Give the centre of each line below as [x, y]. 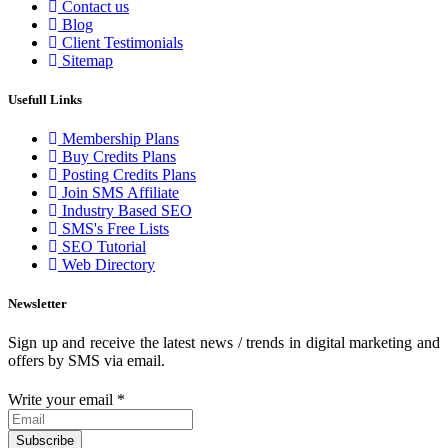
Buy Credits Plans [117, 157]
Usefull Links [45, 99]
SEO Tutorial [102, 247]
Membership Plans [118, 139]
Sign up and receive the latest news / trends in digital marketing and [224, 343]
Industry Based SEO [125, 211]
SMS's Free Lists [113, 229]
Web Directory [106, 265]
